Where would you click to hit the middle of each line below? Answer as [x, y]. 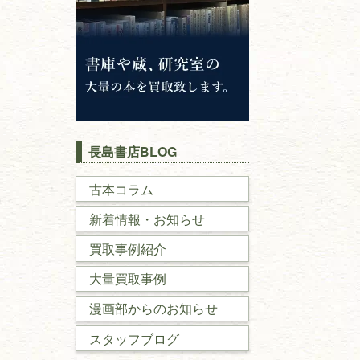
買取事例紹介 [128, 249]
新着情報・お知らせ [147, 219]
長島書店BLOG [133, 152]
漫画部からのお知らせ [153, 309]
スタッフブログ [134, 338]
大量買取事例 [128, 279]
